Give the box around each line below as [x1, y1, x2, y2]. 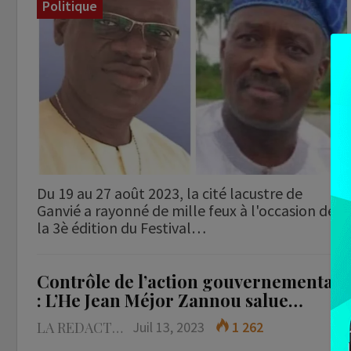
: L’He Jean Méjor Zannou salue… [37, 288, 303, 312]
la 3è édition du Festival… [37, 217, 206, 237]
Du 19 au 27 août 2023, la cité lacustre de [37, 183, 302, 203]
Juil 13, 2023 [132, 317, 204, 336]
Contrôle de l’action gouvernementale [37, 269, 348, 293]
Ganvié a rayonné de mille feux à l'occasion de [37, 200, 335, 220]
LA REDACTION [112, 317, 123, 337]
